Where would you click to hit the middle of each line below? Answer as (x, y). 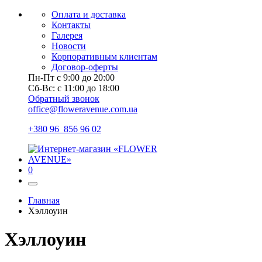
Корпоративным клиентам (104, 56)
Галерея (67, 35)
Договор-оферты (85, 67)
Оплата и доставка (89, 14)
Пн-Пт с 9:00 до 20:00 (71, 77)
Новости (69, 46)
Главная (44, 200)
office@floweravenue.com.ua (83, 109)
